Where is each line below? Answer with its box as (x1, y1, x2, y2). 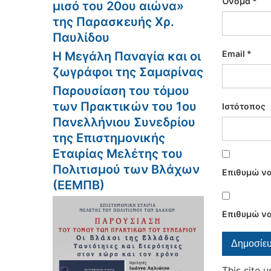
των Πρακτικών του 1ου (53, 99, 197, 114)
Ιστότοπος (222, 101, 266, 111)
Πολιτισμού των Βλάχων (53, 162, 200, 177)
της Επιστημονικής (53, 130, 165, 145)
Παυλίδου (53, 30, 109, 45)
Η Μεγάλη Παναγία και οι (53, 48, 201, 64)
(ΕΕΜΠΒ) (53, 177, 105, 192)
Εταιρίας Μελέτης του (53, 146, 183, 161)
